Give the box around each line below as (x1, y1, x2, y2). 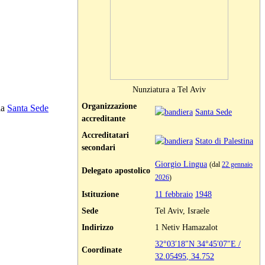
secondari (82, 143, 115, 153)
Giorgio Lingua (155, 159, 207, 169)
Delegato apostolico (82, 166, 150, 176)
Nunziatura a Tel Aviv (132, 85, 206, 95)
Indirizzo (82, 222, 114, 232)
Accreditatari (82, 130, 129, 140)
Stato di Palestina (195, 136, 253, 146)
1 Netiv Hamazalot (155, 222, 218, 232)
